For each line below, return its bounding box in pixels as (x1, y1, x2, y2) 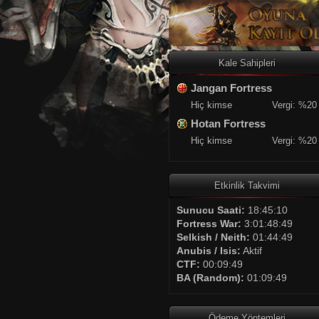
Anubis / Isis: (177, 245, 241, 256)
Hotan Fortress (191, 117, 266, 130)
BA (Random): (177, 272, 244, 283)
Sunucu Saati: (177, 204, 245, 216)
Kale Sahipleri (218, 58, 276, 68)
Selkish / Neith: (177, 231, 250, 243)
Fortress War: (177, 218, 241, 229)
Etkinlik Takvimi (214, 180, 280, 191)
